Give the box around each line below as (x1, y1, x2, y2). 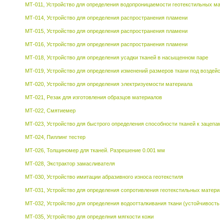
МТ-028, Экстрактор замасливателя (25, 161, 115, 166)
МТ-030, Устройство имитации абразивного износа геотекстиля (25, 174, 183, 180)
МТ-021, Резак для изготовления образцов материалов (25, 94, 162, 100)
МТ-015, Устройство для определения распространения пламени (25, 28, 188, 34)
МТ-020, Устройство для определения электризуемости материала (25, 81, 192, 87)
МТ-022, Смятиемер (25, 108, 76, 113)
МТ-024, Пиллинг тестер (25, 134, 85, 140)
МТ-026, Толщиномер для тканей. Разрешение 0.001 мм (25, 147, 165, 153)
